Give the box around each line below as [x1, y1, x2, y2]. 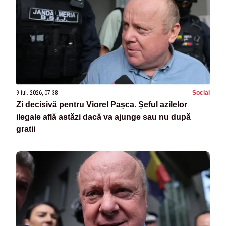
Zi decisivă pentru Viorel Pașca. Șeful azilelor [16, 100, 187, 109]
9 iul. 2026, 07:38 [16, 89, 58, 97]
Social [192, 89, 210, 97]
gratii [16, 125, 35, 134]
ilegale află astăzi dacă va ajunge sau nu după [16, 112, 191, 122]
